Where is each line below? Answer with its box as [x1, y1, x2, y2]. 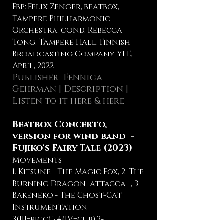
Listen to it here [12, 95, 94, 107]
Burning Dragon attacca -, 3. [12, 178, 139, 189]
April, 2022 [12, 60, 54, 71]
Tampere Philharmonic [12, 13, 110, 24]
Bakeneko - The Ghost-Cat [12, 190, 122, 201]
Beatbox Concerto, [12, 119, 107, 131]
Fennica [63, 72, 102, 83]
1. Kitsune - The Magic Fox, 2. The [12, 166, 144, 177]
